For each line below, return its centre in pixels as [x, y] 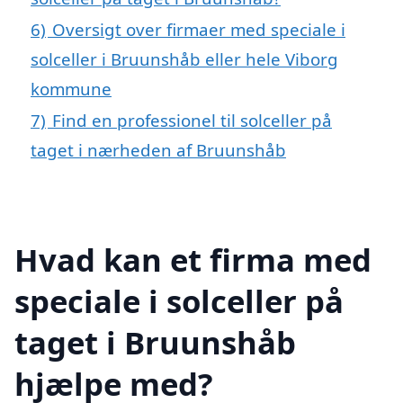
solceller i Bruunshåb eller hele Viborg [184, 58]
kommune [71, 88]
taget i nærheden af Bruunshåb [158, 149]
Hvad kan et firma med [193, 259]
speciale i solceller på [179, 300]
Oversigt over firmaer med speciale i [199, 29]
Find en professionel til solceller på [192, 120]
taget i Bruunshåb [155, 342]
